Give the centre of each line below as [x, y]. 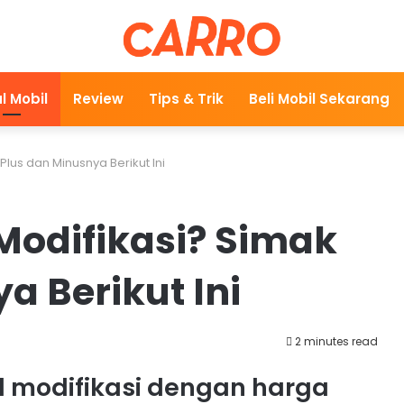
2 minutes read [335, 341]
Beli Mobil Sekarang [319, 98]
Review [98, 98]
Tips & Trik [186, 98]
